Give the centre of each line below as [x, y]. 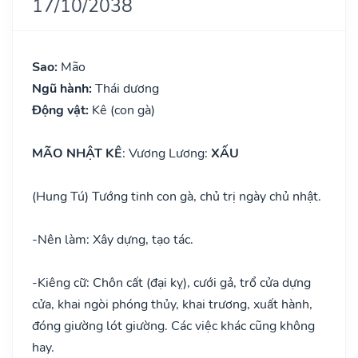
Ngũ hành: [64, 88]
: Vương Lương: [167, 153]
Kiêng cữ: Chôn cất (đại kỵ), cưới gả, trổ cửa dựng [174, 282]
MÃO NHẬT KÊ [77, 153]
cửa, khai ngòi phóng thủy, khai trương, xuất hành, [172, 304]
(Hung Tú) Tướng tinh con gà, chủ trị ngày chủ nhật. [177, 196]
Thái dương [127, 88]
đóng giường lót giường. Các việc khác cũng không [173, 326]
